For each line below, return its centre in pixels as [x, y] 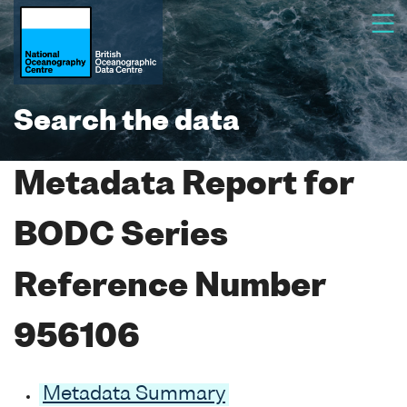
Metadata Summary [134, 394]
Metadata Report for [184, 186]
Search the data [127, 123]
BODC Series [121, 237]
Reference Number [169, 288]
